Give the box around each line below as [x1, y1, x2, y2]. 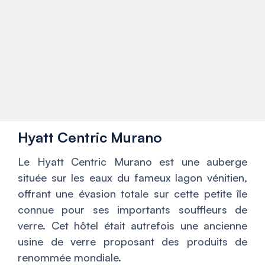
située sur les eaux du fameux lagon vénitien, [18, 171, 247, 185]
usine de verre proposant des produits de [18, 235, 247, 248]
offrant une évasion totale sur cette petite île [18, 187, 247, 201]
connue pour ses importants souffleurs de [18, 203, 247, 216]
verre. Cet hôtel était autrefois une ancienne [18, 219, 247, 232]
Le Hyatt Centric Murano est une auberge [18, 155, 247, 169]
